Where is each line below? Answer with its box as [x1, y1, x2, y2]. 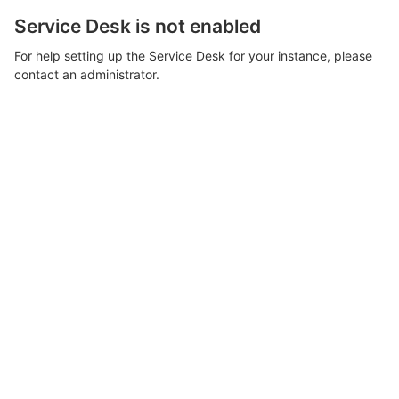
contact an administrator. [14, 67, 159, 83]
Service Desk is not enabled [14, 15, 261, 38]
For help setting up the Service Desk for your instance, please [14, 48, 372, 64]
